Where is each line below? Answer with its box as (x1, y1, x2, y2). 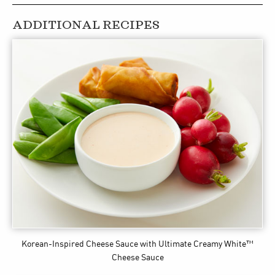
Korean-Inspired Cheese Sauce (21, 239, 138, 249)
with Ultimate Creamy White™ (140, 239, 254, 249)
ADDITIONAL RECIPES (12, 19, 160, 31)
